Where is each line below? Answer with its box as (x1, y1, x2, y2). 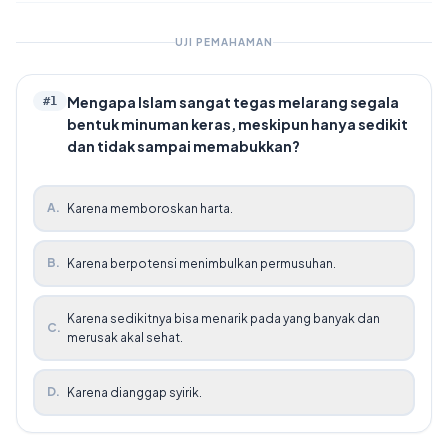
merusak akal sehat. (67, 329, 183, 345)
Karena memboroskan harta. (67, 200, 233, 216)
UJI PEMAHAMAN (175, 35, 273, 48)
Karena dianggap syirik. (67, 384, 202, 400)
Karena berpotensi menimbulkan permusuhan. (67, 255, 336, 271)
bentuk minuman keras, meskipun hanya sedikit (67, 114, 408, 133)
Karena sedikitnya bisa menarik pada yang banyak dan (67, 310, 380, 326)
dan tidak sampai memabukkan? (67, 136, 300, 155)
